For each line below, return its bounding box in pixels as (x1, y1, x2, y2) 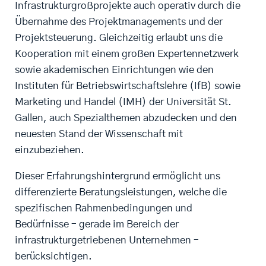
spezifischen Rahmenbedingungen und (15, 203, 192, 214)
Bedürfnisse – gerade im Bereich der (15, 219, 179, 230)
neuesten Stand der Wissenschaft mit (15, 129, 183, 140)
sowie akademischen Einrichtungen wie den (15, 65, 214, 75)
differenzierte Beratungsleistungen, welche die (15, 187, 227, 198)
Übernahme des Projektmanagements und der (15, 17, 223, 27)
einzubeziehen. (15, 145, 84, 156)
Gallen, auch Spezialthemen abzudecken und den (15, 113, 237, 123)
